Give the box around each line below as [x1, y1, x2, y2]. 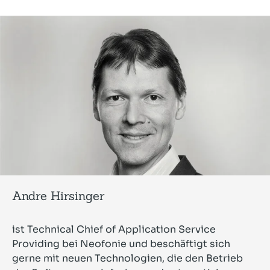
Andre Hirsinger [12, 188, 104, 204]
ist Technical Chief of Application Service [12, 223, 216, 236]
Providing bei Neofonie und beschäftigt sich [12, 237, 230, 251]
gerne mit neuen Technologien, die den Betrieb [12, 252, 243, 265]
